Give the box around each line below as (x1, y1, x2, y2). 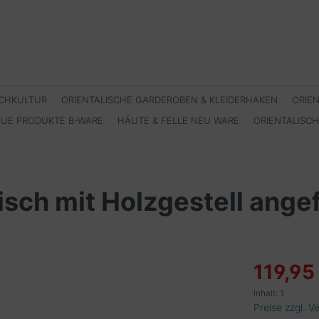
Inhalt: (253, 288, 280, 298)
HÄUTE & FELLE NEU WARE (117, 115, 240, 126)
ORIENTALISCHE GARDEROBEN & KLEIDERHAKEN (61, 94, 278, 105)
